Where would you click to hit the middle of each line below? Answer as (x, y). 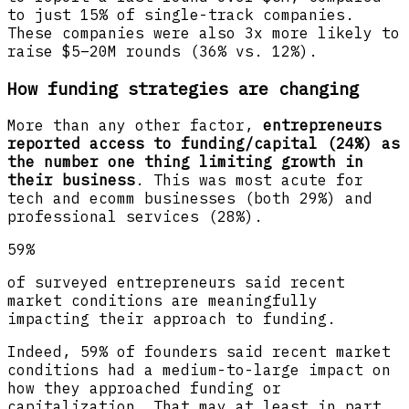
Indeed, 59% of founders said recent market (199, 352)
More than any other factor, (135, 126)
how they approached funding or (144, 388)
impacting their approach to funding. (172, 319)
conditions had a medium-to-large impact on (199, 370)
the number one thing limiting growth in (185, 162)
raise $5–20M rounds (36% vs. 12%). (163, 51)
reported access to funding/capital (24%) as (204, 144)
